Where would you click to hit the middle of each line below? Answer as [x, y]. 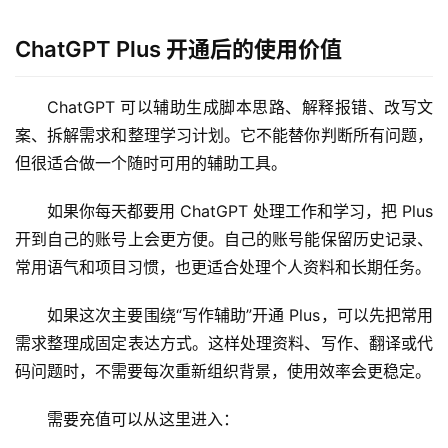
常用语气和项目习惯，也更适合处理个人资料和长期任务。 [223, 267]
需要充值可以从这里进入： [143, 419]
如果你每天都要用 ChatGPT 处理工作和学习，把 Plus [240, 211]
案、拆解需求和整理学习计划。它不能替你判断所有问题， [224, 135]
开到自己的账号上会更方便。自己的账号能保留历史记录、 [224, 239]
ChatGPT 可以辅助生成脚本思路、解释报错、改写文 [240, 107]
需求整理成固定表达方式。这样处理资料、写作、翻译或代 [224, 343]
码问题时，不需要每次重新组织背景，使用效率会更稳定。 [223, 371]
